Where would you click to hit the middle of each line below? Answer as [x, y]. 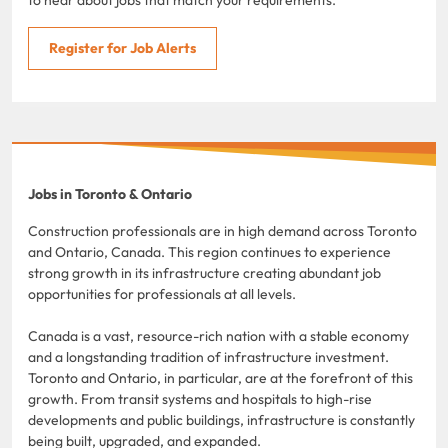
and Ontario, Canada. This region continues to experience [209, 251]
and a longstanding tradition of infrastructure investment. [208, 356]
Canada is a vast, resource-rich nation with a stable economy [218, 335]
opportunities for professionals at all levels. [163, 293]
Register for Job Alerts [122, 47]
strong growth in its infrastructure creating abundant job [204, 272]
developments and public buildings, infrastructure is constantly [221, 419]
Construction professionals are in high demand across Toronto [222, 230]
